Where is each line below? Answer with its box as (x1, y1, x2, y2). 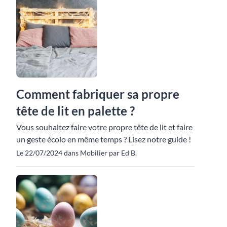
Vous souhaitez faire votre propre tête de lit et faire (16, 122, 193, 132)
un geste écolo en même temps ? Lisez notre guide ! (16, 134, 191, 144)
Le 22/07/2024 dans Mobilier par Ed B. (16, 148, 137, 157)
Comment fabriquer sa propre (16, 86, 179, 101)
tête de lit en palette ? (16, 103, 135, 118)
